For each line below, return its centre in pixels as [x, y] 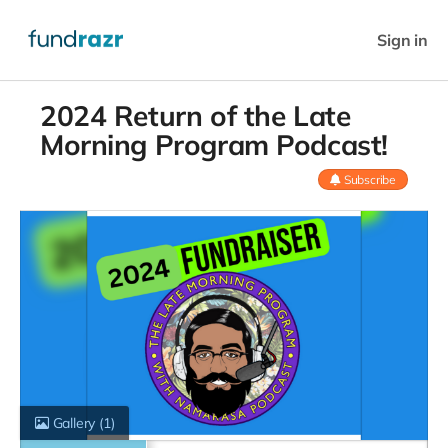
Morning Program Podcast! [214, 144]
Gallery [73, 423]
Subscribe [369, 179]
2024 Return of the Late [195, 115]
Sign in [402, 39]
